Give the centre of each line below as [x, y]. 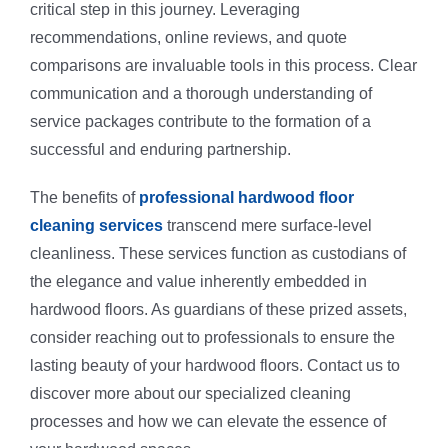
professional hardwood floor [246, 197]
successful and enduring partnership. [160, 149]
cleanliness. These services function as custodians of [217, 253]
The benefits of [84, 197]
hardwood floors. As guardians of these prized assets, [218, 309]
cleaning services [96, 225]
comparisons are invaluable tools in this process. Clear [223, 65]
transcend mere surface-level [267, 225]
